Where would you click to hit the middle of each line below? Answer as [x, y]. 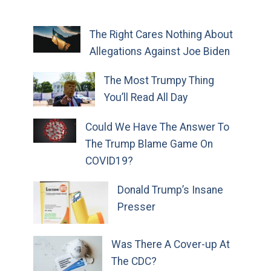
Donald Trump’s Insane [170, 190]
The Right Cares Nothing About [161, 34]
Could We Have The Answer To [157, 127]
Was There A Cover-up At [170, 244]
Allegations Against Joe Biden [159, 51]
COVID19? [109, 161]
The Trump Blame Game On [149, 144]
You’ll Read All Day [146, 97]
